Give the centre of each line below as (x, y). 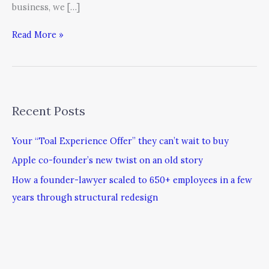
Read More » (38, 34)
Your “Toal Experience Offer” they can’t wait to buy (120, 141)
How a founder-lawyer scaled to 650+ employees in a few (132, 180)
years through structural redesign (85, 198)
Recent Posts (49, 110)
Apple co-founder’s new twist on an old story (107, 160)
